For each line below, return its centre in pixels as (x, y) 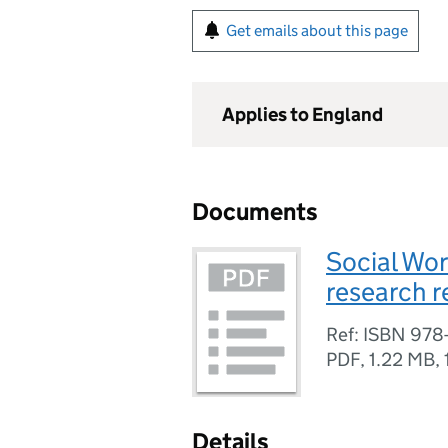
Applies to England (302, 114)
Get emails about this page (317, 30)
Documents (255, 211)
